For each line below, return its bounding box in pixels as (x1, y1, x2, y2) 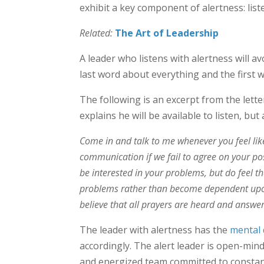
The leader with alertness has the (79, 223, 230, 236)
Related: (79, 27, 113, 39)
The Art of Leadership (114, 27, 219, 39)
